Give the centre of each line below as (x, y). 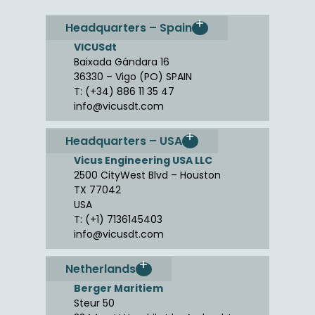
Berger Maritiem (118, 288)
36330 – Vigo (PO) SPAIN (133, 76)
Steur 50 (94, 303)
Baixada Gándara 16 (122, 62)
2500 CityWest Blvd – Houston (147, 175)
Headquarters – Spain (129, 27)
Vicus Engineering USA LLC (143, 160)
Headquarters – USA (124, 141)
